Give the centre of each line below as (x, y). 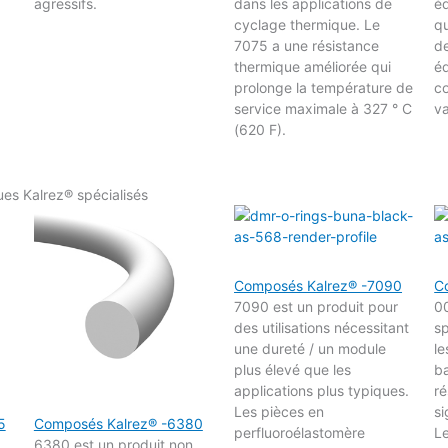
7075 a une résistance (307, 45)
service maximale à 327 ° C (323, 108)
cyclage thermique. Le (307, 24)
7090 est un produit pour (316, 306)
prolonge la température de (324, 87)
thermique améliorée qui (313, 66)
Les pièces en (279, 411)
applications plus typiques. (322, 390)
